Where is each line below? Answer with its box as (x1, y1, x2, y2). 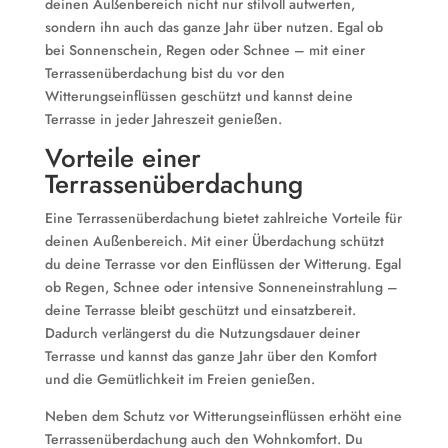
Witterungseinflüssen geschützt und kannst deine (44, 86, 353, 106)
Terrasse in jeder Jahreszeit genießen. (44, 109, 282, 129)
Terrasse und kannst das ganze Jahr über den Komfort (44, 346, 377, 366)
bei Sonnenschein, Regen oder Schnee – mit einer (44, 40, 365, 60)
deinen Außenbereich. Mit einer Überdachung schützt (44, 231, 384, 251)
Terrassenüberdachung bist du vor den (44, 63, 285, 83)
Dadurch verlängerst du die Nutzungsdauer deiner (44, 323, 360, 343)
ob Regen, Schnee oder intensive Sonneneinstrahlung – (44, 277, 398, 297)
